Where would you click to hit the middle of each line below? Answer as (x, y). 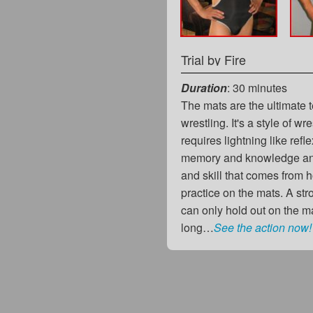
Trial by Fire (214, 59)
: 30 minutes (257, 87)
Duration (204, 87)
